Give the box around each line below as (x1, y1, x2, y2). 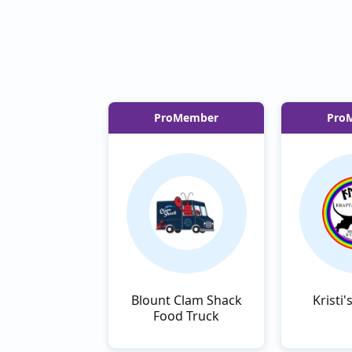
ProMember (154, 109, 218, 125)
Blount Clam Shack (130, 291, 242, 309)
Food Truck (153, 306, 219, 324)
